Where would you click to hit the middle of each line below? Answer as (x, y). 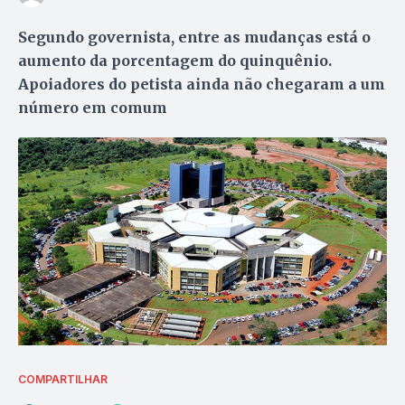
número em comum (93, 107)
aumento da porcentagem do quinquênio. (175, 60)
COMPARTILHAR (63, 380)
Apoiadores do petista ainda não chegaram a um (202, 84)
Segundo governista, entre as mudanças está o (194, 37)
